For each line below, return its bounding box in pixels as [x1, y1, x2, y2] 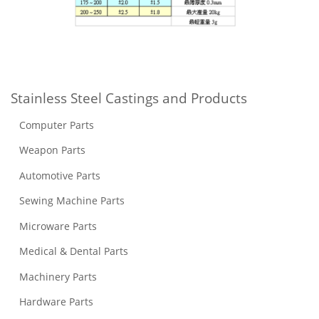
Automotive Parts [11, 168, 100, 182]
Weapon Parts [11, 143, 85, 157]
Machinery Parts [11, 269, 97, 283]
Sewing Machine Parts [11, 194, 125, 207]
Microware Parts [11, 219, 100, 233]
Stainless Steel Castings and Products [11, 89, 247, 107]
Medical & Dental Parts [11, 244, 131, 258]
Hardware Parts [11, 295, 96, 308]
